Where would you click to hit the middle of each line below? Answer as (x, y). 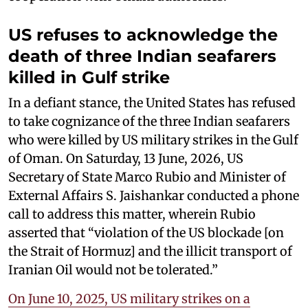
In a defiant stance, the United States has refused (152, 102)
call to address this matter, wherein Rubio (132, 214)
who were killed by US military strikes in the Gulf (153, 140)
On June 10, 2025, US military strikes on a (129, 298)
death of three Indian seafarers (142, 56)
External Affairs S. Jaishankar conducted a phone (154, 195)
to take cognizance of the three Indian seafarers (149, 121)
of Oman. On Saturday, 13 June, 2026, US (126, 158)
